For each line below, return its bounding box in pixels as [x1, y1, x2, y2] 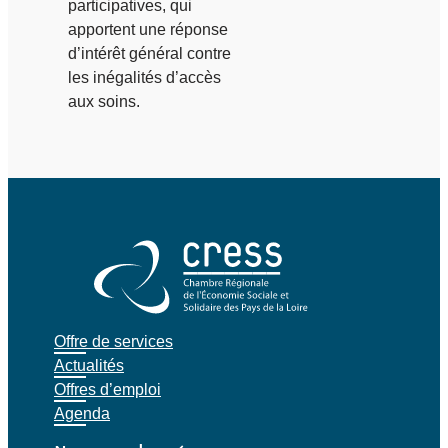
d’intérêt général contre [68, 44, 231, 62]
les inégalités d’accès [68, 68, 221, 86]
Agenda [54, 404, 110, 422]
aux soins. [68, 92, 140, 110]
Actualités [54, 356, 124, 374]
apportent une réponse [68, 20, 228, 38]
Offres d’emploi [54, 380, 161, 398]
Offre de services [54, 332, 173, 350]
